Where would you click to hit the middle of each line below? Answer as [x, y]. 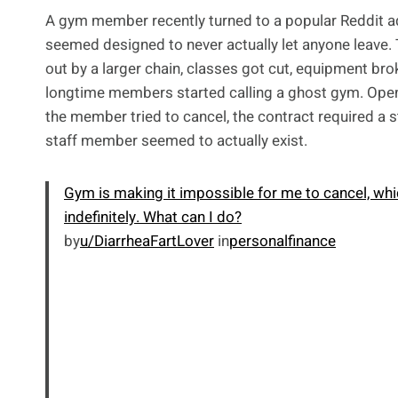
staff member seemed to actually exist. [176, 141]
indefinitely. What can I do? [153, 218]
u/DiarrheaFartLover [147, 242]
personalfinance [283, 242]
